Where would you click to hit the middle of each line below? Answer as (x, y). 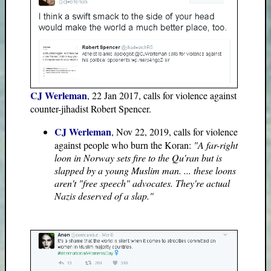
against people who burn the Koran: (124, 145)
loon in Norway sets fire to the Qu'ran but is (138, 157)
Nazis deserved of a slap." (104, 195)
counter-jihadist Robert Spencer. (91, 108)
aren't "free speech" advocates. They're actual (142, 183)
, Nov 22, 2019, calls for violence (175, 131)
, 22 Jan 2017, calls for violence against (162, 95)
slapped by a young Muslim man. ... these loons (145, 170)
